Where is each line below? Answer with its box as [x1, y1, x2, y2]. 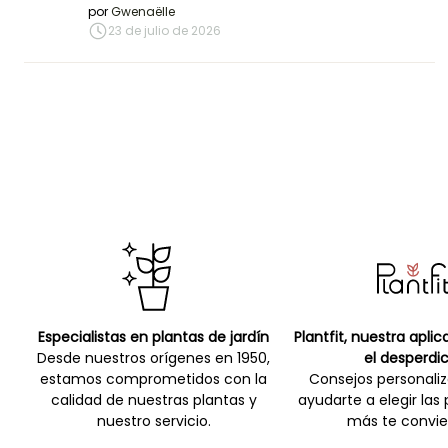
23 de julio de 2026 [108, 22, 221, 40]
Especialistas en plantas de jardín [38, 327, 270, 348]
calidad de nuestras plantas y [50, 390, 257, 411]
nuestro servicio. [96, 411, 211, 432]
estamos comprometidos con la [40, 369, 268, 390]
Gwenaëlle [111, 3, 175, 21]
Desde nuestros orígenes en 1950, [37, 348, 271, 369]
